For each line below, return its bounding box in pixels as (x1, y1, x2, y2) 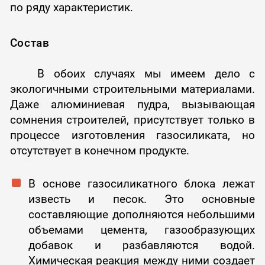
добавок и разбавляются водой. (28, 238, 256, 253)
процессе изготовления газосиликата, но (9, 128, 256, 143)
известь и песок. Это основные (28, 192, 256, 206)
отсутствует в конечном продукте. (9, 144, 189, 158)
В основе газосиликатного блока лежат (28, 177, 256, 191)
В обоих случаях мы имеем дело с (9, 67, 256, 81)
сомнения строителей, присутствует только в (9, 113, 256, 127)
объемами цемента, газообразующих (28, 223, 256, 237)
